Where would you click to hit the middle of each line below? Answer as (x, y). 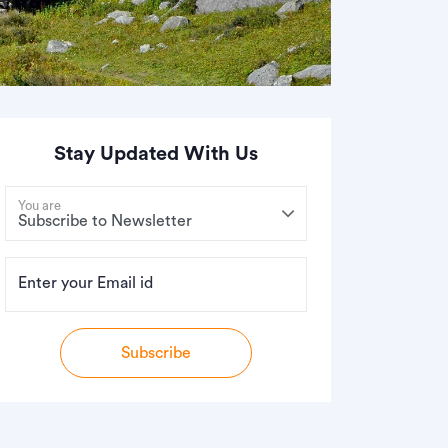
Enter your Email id (85, 282)
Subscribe (156, 352)
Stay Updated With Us (156, 153)
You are (39, 205)
